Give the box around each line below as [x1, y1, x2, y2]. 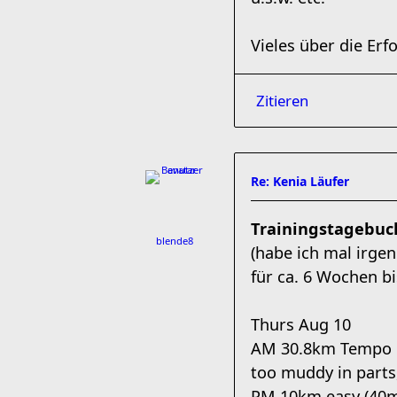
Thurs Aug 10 [251, 314, 351, 335]
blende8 [156, 234, 193, 247]
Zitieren [256, 90, 308, 111]
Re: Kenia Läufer [251, 173, 349, 190]
